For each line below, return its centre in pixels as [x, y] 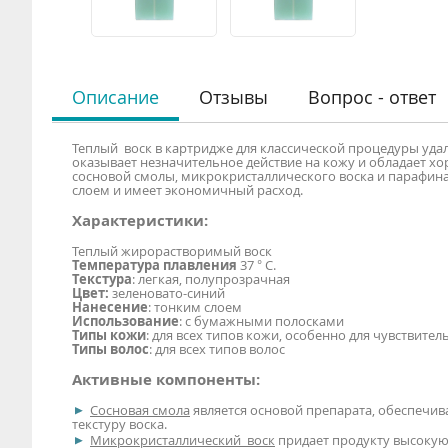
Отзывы [233, 96]
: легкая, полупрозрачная [211, 278]
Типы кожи [109, 334]
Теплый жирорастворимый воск [172, 250]
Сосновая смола [140, 410]
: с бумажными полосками [261, 320]
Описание [115, 96]
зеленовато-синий [167, 292]
